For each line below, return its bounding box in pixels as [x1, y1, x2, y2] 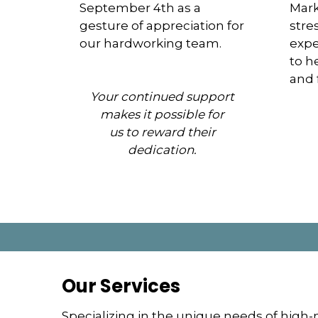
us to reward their [109, 124, 216, 139]
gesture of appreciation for [79, 18, 245, 33]
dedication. [128, 142, 197, 157]
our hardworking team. [79, 35, 222, 50]
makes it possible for [100, 106, 225, 121]
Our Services [62, 273, 180, 299]
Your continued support [90, 89, 235, 104]
